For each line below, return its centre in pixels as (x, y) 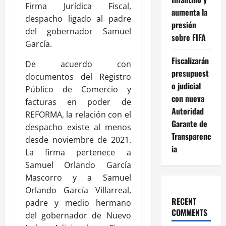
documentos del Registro (78, 76)
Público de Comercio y (78, 89)
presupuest (190, 73)
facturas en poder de (78, 102)
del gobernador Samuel (78, 31)
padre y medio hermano (78, 203)
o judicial (186, 86)
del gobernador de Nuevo (78, 215)
